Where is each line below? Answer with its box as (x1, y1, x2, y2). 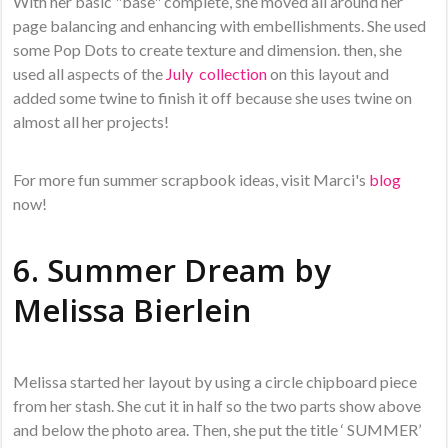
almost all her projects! (13, 112, 173, 132)
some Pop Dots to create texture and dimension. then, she (13, 40, 403, 60)
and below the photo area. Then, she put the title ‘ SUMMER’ (13, 420, 422, 440)
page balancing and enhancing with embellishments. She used (13, 16, 427, 36)
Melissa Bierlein (13, 289, 252, 332)
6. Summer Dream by (13, 249, 332, 292)
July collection (166, 64, 268, 84)
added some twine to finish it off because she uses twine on (13, 88, 413, 108)
